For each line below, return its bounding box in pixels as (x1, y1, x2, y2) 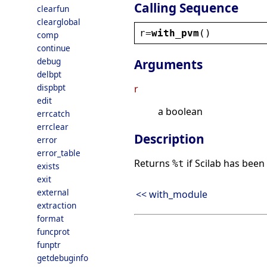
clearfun (37, 3, 69, 14)
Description (134, 131, 204, 148)
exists (37, 160, 60, 172)
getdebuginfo (37, 252, 88, 263)
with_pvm (151, 27, 199, 39)
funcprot (37, 226, 70, 237)
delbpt (37, 69, 61, 80)
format (37, 213, 64, 224)
